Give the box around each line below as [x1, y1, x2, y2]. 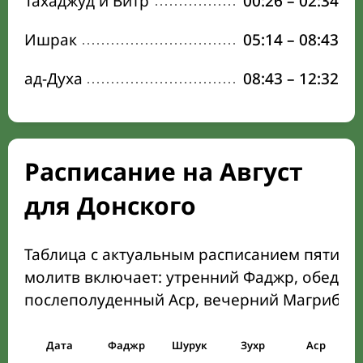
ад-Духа [24, 68, 83, 89]
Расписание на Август [24, 155, 303, 188]
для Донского [24, 189, 196, 222]
